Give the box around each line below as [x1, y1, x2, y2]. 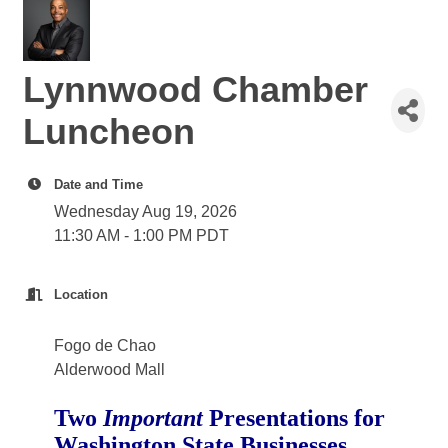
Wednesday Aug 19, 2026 [54, 202, 237, 220]
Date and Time [54, 176, 143, 192]
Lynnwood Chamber [23, 68, 368, 110]
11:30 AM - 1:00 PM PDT [54, 226, 229, 244]
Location [54, 286, 108, 302]
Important [103, 404, 209, 431]
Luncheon [23, 110, 195, 152]
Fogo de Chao [54, 336, 156, 354]
